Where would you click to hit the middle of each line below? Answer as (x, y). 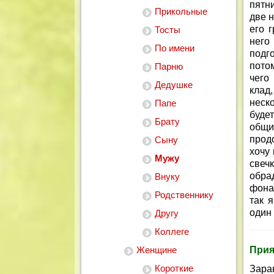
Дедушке (174, 85)
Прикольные (181, 11)
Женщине (157, 250)
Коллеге (172, 231)
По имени (175, 48)
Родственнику (184, 195)
